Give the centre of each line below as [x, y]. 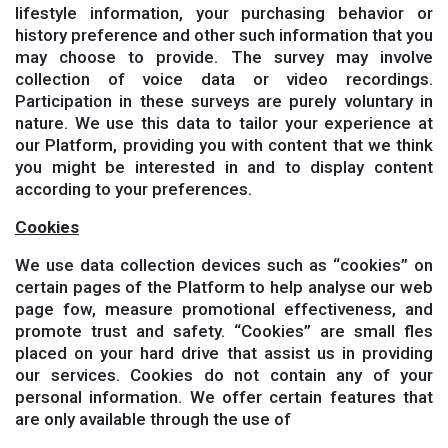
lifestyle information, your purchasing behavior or [224, 13]
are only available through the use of [153, 419]
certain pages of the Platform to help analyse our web [224, 287]
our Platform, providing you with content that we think [224, 145]
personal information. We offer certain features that [224, 397]
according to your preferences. [133, 189]
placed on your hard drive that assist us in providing [224, 353]
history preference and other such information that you [224, 35]
